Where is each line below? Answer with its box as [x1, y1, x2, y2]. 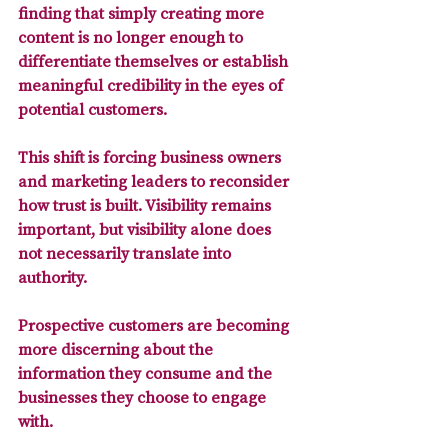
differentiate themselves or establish [18, 51, 292, 72]
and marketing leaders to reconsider [18, 171, 293, 192]
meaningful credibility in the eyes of [18, 75, 287, 96]
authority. [18, 267, 91, 288]
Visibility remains [145, 195, 275, 216]
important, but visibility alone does [18, 219, 275, 240]
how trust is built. [18, 195, 145, 216]
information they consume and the [18, 363, 276, 384]
